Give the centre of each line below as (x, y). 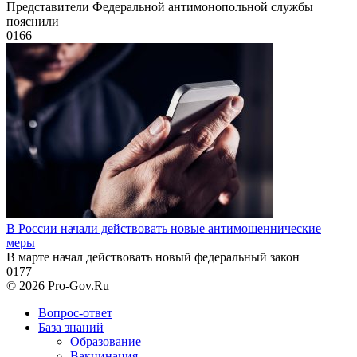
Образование (106, 341)
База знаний (71, 327)
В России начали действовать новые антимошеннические (164, 228)
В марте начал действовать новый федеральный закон (153, 257)
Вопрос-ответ (75, 312)
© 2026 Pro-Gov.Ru (58, 285)
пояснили (33, 21)
